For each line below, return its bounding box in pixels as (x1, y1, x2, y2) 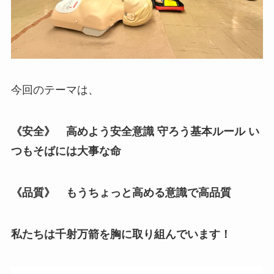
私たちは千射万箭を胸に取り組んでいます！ (10, 228, 231, 240)
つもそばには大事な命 (10, 145, 121, 158)
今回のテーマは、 (10, 84, 99, 97)
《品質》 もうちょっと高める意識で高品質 (10, 186, 231, 199)
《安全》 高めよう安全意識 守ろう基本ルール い (10, 125, 259, 138)
